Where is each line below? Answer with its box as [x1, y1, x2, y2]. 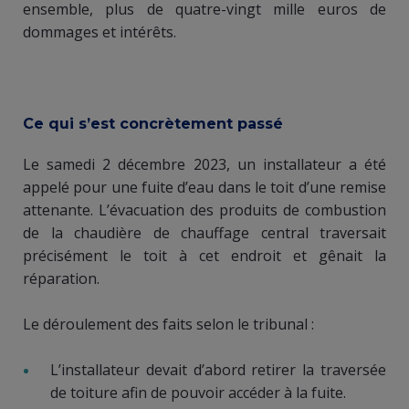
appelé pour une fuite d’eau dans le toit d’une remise [23, 176, 386, 197]
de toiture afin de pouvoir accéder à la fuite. [50, 382, 350, 403]
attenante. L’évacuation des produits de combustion [23, 199, 386, 220]
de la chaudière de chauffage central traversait [23, 222, 386, 243]
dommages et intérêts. [23, 21, 180, 42]
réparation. [23, 267, 100, 288]
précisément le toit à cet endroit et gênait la [23, 245, 386, 266]
